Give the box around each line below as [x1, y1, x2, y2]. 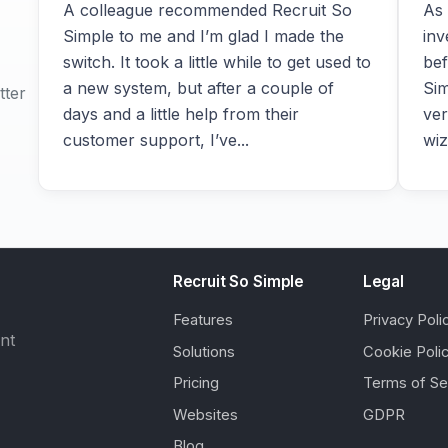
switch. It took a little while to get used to [63, 52, 371, 73]
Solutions [172, 342, 235, 361]
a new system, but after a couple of [63, 78, 334, 99]
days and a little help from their [63, 104, 299, 125]
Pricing [172, 374, 219, 393]
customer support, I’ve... [63, 130, 249, 151]
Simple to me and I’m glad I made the [63, 26, 344, 47]
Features [172, 311, 233, 330]
